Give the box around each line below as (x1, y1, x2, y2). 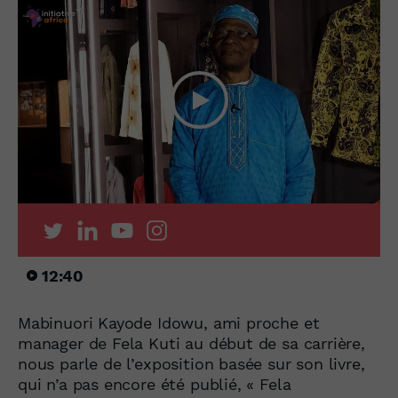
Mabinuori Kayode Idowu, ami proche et (18, 313, 320, 332)
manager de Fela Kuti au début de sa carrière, (18, 333, 365, 353)
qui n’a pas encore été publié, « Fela (18, 374, 291, 394)
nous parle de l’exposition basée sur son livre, (18, 354, 365, 373)
